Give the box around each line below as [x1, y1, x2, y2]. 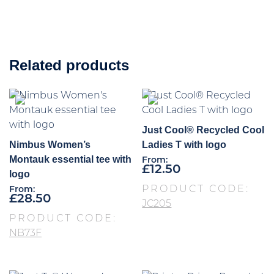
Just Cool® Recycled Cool [142, 125, 265, 136]
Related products [9, 57, 129, 74]
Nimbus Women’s [9, 139, 91, 150]
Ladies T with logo [142, 139, 227, 150]
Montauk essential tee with [9, 154, 131, 165]
